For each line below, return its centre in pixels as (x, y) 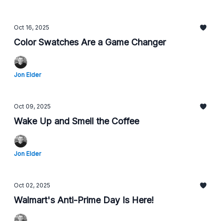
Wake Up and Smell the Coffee (76, 121)
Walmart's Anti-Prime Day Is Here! (84, 200)
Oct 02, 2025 (32, 185)
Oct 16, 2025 (32, 27)
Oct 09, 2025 (32, 106)
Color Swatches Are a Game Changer (90, 42)
